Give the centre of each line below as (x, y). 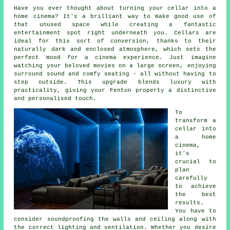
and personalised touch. (55, 99)
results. (190, 203)
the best (196, 195)
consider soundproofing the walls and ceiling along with (115, 219)
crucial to (196, 162)
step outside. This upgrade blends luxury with (115, 82)
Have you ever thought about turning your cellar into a (115, 8)
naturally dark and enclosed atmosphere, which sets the (115, 50)
